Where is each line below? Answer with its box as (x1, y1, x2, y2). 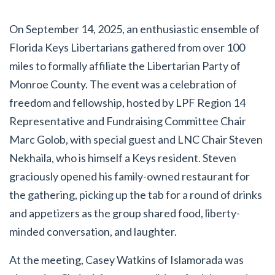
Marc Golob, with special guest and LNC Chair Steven (9, 133, 263, 146)
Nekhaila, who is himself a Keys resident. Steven (9, 151, 236, 165)
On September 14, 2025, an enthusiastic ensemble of (9, 22, 260, 36)
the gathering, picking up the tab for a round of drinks (9, 188, 262, 201)
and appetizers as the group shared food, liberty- (9, 206, 240, 220)
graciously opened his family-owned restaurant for (9, 169, 250, 183)
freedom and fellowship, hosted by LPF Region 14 (9, 96, 246, 109)
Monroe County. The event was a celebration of (9, 77, 237, 91)
